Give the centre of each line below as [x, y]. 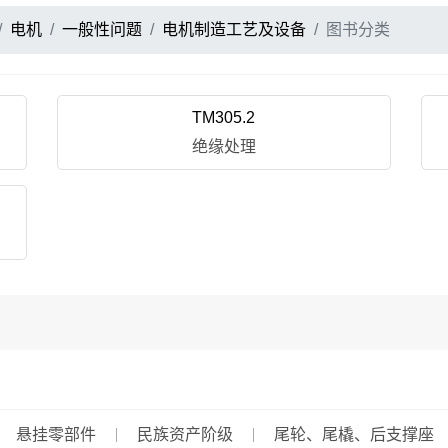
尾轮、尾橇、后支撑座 [354, 434]
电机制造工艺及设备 [234, 29]
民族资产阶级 [185, 434]
